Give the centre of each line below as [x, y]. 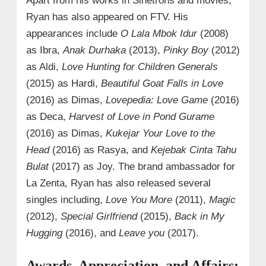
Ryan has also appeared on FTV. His [107, 17]
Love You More [139, 199]
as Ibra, [44, 50]
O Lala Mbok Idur [159, 33]
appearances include [73, 33]
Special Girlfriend [99, 216]
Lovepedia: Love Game [156, 100]
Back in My [199, 216]
